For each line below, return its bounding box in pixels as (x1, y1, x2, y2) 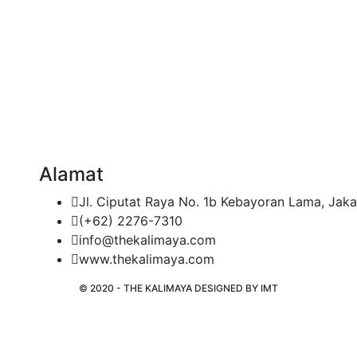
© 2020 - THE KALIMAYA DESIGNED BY (79, 282, 261, 295)
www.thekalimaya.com (79, 251, 214, 268)
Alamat (39, 163, 104, 186)
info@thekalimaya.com (79, 232, 216, 249)
